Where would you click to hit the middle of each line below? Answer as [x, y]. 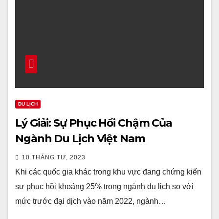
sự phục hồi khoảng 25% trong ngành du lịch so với [104, 186]
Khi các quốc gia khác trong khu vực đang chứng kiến [108, 172]
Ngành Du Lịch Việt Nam [80, 139]
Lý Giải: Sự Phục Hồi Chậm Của [94, 123]
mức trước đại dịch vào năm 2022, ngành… [91, 201]
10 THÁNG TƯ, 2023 [54, 157]
